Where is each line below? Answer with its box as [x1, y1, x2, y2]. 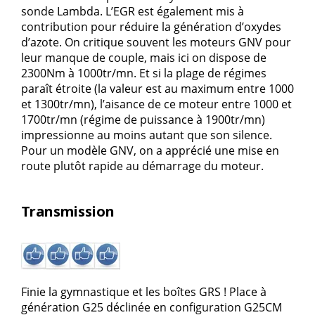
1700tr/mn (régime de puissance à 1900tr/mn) [21, 111, 265, 127]
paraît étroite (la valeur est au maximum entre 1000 [21, 80, 294, 96]
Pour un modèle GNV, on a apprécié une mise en [21, 142, 279, 158]
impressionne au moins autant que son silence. [21, 127, 272, 143]
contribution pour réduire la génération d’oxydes [21, 18, 281, 34]
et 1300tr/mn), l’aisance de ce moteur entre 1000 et [21, 96, 292, 112]
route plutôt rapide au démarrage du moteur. [21, 157, 264, 174]
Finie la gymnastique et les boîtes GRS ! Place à [21, 283, 266, 300]
